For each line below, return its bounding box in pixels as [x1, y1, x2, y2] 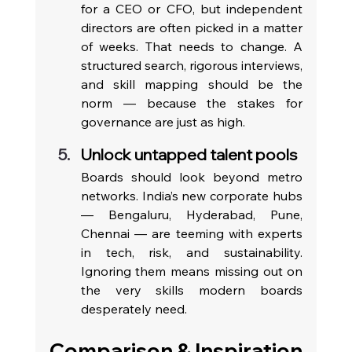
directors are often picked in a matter [80, 20, 303, 36]
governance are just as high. [80, 114, 245, 130]
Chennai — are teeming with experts [80, 225, 303, 242]
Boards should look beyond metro [80, 169, 303, 185]
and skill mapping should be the [80, 76, 303, 93]
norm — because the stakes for [80, 95, 303, 112]
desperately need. [80, 301, 187, 317]
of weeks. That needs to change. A [80, 38, 303, 55]
